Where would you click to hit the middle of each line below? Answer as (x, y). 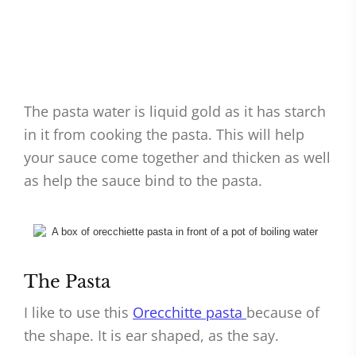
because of (283, 313)
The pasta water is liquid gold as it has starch (175, 112)
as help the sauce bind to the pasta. (143, 181)
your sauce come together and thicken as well (177, 158)
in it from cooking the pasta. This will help (164, 135)
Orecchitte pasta (190, 313)
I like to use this (78, 313)
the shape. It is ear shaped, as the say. (151, 336)
